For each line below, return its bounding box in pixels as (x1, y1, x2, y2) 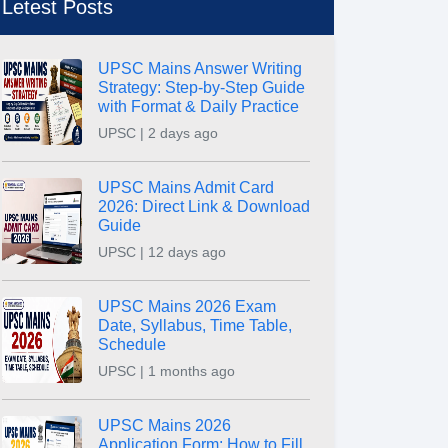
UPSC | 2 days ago (98, 125, 218, 141)
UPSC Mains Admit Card (98, 179, 274, 196)
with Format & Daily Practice (98, 98, 299, 115)
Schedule (98, 336, 166, 353)
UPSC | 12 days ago (98, 244, 226, 260)
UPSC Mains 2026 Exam (98, 298, 276, 315)
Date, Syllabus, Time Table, (98, 317, 292, 334)
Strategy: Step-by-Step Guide (98, 79, 305, 96)
